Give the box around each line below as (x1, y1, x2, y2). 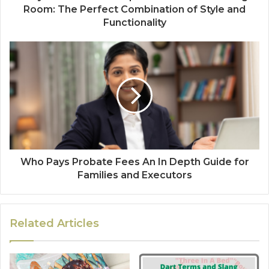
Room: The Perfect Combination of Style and (23, 4, 246, 16)
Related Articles (10, 217, 99, 231)
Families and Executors (77, 169, 192, 181)
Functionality (103, 17, 166, 29)
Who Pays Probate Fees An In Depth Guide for (20, 156, 249, 168)
